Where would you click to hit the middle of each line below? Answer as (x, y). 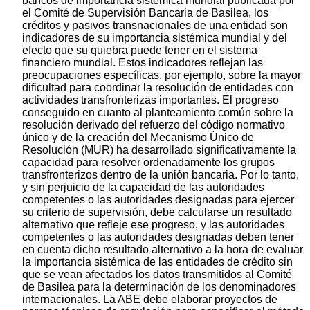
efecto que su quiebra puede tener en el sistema (140, 51)
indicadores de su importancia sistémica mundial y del (155, 38)
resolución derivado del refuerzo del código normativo (154, 125)
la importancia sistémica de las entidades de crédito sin (157, 262)
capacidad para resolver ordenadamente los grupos (148, 163)
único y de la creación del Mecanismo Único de (138, 138)
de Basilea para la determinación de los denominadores (159, 287)
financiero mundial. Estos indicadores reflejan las (143, 63)
